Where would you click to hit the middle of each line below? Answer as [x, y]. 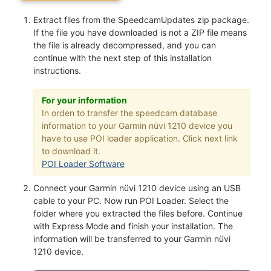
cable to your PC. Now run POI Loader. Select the [131, 200]
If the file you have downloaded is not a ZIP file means [140, 32]
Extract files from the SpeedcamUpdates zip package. [141, 19]
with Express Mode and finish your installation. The [133, 226]
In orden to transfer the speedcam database [129, 113]
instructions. [57, 70]
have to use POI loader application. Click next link [139, 138]
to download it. [71, 151]
